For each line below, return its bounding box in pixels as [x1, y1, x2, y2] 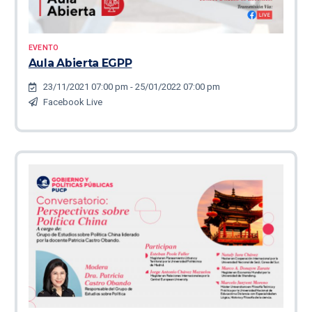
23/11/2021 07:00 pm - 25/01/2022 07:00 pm [42, 81, 220, 93]
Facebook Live [42, 96, 102, 107]
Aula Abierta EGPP [28, 56, 132, 70]
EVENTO [28, 42, 59, 52]
